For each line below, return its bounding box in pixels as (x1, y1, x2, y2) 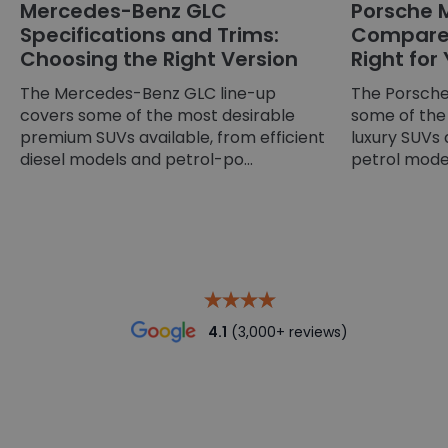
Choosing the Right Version (20, 44, 298, 73)
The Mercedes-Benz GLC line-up (20, 81, 276, 105)
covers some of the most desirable (20, 103, 295, 127)
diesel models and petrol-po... (20, 147, 253, 171)
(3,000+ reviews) (227, 321, 348, 342)
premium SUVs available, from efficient (20, 125, 325, 149)
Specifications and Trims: (20, 20, 279, 49)
